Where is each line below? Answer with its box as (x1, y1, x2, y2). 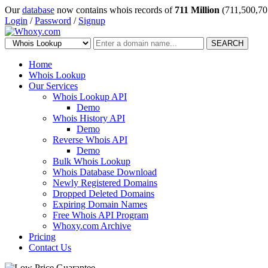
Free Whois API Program (53, 210, 148, 220)
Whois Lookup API (53, 92, 127, 102)
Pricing (29, 232, 56, 242)
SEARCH (211, 39, 243, 48)
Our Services (29, 81, 78, 91)
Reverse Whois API (53, 135, 127, 145)
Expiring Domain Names (53, 199, 147, 209)
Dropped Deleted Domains (53, 188, 154, 199)
